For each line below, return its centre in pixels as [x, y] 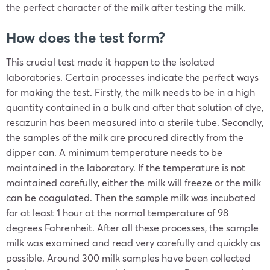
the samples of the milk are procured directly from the [125, 137]
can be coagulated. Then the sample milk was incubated [131, 197]
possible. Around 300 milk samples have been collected [128, 258]
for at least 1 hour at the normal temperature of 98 [117, 212]
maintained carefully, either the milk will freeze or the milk [133, 182]
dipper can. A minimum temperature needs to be [114, 152]
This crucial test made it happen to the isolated [110, 62]
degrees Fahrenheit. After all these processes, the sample [132, 228]
